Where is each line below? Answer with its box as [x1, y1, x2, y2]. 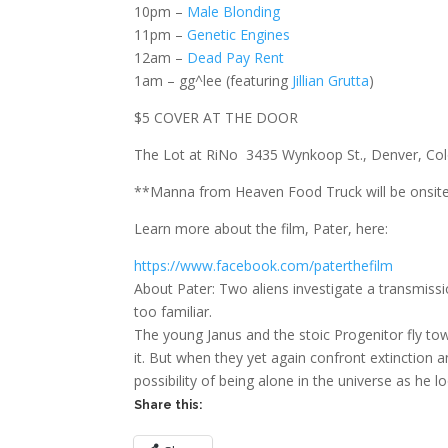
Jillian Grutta [292, 71, 370, 91]
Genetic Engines [187, 25, 291, 45]
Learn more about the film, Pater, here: [134, 219, 389, 239]
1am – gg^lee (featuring [134, 71, 293, 91]
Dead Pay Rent [187, 48, 285, 68]
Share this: [134, 398, 203, 413]
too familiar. [134, 302, 213, 322]
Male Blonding [187, 2, 281, 22]
